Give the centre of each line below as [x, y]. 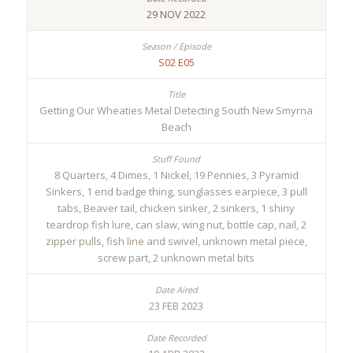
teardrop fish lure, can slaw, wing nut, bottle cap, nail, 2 [176, 225]
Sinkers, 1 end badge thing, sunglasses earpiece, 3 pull [176, 192]
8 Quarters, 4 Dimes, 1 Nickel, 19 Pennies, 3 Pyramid [176, 175]
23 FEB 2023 [176, 306]
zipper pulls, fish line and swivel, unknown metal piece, [176, 242]
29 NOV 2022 [176, 15]
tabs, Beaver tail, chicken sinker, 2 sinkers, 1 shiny [176, 208]
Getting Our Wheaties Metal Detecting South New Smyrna [176, 111]
